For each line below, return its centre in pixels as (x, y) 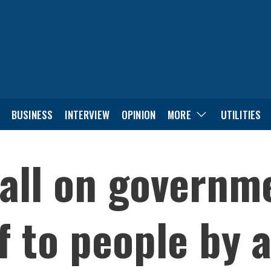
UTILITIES (241, 114)
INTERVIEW (87, 114)
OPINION (139, 114)
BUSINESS (32, 114)
